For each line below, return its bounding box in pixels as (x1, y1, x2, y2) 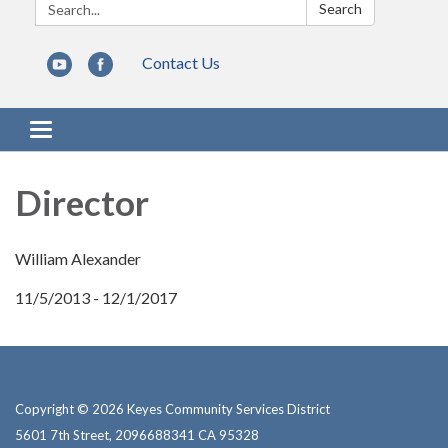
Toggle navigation (40, 122, 163, 142)
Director (15, 181, 149, 224)
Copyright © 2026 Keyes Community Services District (15, 401, 330, 418)
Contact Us (142, 53, 220, 73)
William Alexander (15, 249, 141, 269)
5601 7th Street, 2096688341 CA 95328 (15, 427, 259, 444)
